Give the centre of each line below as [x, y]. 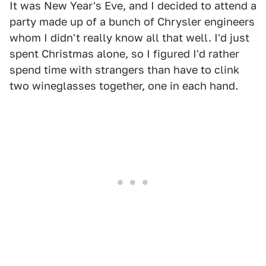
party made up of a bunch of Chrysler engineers [132, 21]
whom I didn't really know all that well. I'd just [129, 37]
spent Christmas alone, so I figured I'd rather [124, 53]
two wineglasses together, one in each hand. [124, 85]
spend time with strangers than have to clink [124, 69]
